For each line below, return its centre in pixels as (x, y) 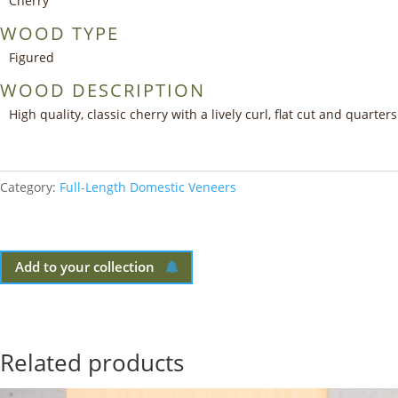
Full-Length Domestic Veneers (148, 187)
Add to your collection (85, 267)
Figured (32, 57)
